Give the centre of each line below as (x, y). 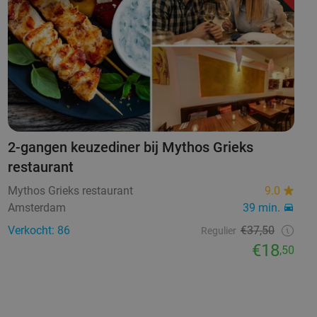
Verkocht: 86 (39, 231)
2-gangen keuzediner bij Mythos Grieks (130, 148)
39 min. (261, 208)
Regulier (218, 231)
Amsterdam (36, 208)
